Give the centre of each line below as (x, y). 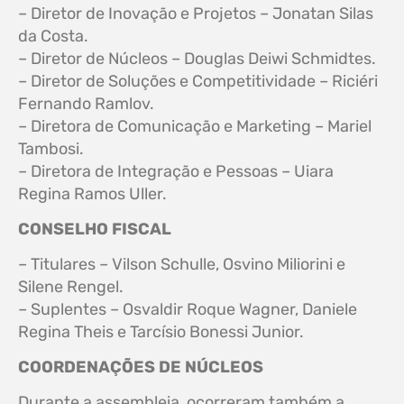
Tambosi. (51, 148)
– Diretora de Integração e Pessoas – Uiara (176, 171)
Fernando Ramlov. (86, 103)
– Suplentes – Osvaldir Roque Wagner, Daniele (188, 309)
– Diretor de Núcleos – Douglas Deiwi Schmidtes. (197, 58)
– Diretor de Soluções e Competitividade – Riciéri (198, 81)
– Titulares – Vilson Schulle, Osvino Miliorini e (182, 264)
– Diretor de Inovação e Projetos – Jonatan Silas (196, 13)
